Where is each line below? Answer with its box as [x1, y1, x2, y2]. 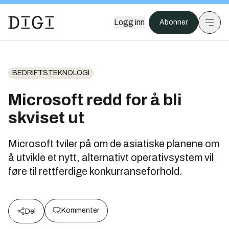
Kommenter [61, 207, 99, 214]
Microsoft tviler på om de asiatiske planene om [8, 138, 219, 149]
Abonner [159, 18, 188, 26]
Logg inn [114, 18, 145, 27]
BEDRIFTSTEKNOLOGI [12, 69, 89, 77]
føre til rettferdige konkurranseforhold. [8, 166, 182, 177]
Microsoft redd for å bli [8, 91, 182, 109]
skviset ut [8, 109, 84, 127]
